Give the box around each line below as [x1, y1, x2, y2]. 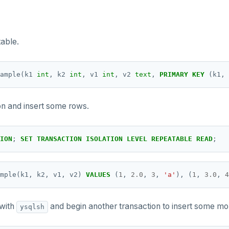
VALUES [86, 171, 110, 178]
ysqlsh [20, 202, 44, 211]
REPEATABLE [151, 135, 192, 143]
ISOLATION [86, 135, 123, 143]
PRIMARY [159, 71, 188, 78]
